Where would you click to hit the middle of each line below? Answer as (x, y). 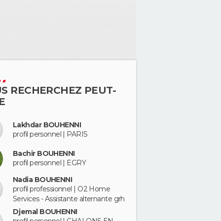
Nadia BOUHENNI (43, 179)
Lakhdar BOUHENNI (47, 125)
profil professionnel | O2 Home (62, 189)
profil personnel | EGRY (50, 163)
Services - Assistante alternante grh (69, 199)
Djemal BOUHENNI (45, 212)
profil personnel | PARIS (50, 134)
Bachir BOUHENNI (44, 154)
